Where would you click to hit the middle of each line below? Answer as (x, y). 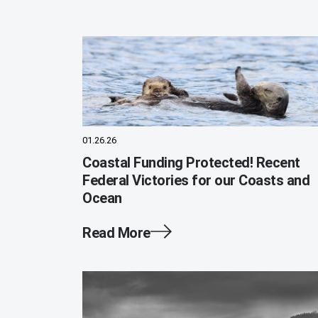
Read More (116, 233)
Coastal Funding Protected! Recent (191, 163)
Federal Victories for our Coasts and (196, 180)
